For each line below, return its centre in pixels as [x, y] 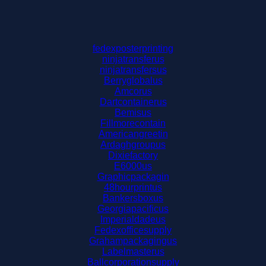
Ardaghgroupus [133, 145]
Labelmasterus [133, 251]
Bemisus [133, 113]
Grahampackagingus [133, 241]
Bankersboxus [133, 198]
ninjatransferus [133, 59]
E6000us [133, 166]
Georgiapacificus [133, 209]
